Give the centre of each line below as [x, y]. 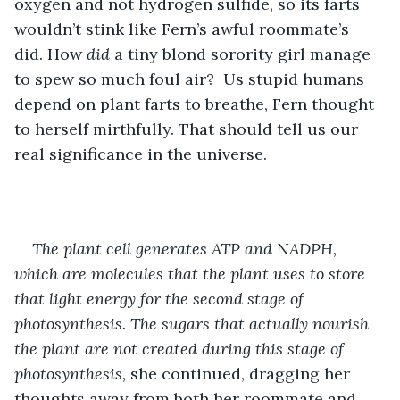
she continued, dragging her [240, 373]
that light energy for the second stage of [161, 298]
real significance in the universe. [143, 154]
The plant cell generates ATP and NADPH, [187, 248]
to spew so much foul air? [117, 79]
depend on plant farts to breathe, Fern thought [196, 104]
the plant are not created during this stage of [181, 348]
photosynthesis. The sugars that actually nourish [194, 323]
